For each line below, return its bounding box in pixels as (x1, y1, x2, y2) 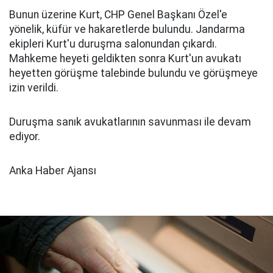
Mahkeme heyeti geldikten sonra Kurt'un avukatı (9, 52, 241, 65)
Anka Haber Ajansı (9, 165, 96, 177)
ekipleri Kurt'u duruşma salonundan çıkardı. (9, 38, 217, 50)
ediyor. (9, 130, 40, 143)
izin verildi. (9, 82, 58, 94)
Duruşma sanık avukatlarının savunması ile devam (9, 116, 251, 128)
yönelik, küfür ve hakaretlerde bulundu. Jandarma (9, 23, 245, 35)
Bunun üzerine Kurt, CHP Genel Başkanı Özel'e (9, 9, 227, 21)
